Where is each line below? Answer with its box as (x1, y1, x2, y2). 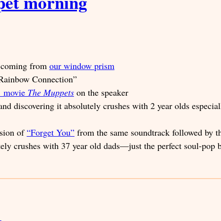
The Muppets (28, 86, 74, 98)
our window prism (49, 59, 114, 72)
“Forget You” (27, 126, 74, 138)
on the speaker (74, 86, 128, 98)
